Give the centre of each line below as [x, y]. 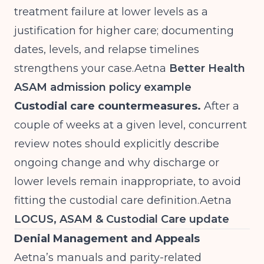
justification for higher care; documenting [124, 31]
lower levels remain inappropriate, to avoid [128, 181]
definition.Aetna [189, 200]
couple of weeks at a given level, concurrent [131, 125]
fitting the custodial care [80, 200]
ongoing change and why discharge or [117, 163]
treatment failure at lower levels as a [111, 12]
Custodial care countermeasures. [108, 106]
